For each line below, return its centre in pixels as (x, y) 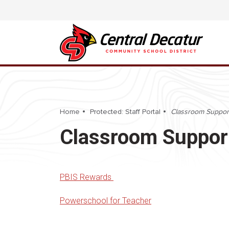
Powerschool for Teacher (106, 201)
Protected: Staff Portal (125, 112)
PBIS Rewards (87, 177)
